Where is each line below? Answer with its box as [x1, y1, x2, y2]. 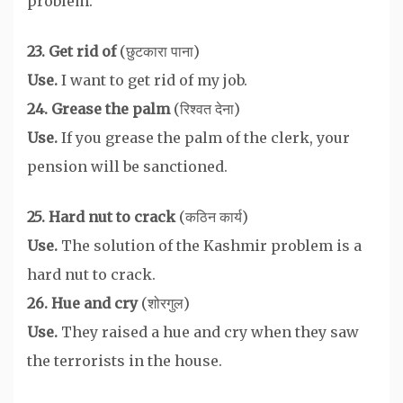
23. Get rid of [27, 41, 120, 60]
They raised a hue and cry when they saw [58, 322, 359, 341]
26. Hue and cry [27, 293, 141, 312]
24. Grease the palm [27, 99, 174, 118]
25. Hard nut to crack [27, 207, 179, 226]
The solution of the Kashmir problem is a [61, 236, 362, 255]
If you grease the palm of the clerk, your [58, 128, 350, 147]
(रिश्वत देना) [174, 99, 240, 118]
